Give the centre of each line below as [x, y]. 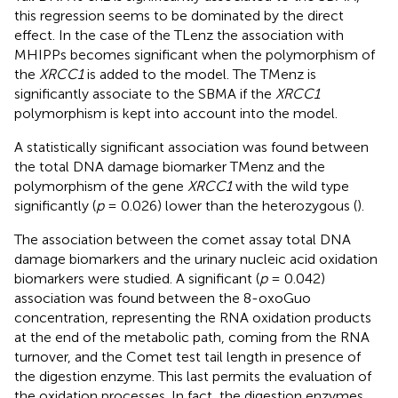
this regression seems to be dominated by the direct [179, 16]
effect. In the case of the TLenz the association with [179, 36]
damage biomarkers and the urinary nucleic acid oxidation [196, 259]
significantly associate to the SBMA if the [145, 94]
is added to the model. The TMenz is [200, 75]
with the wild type [291, 187]
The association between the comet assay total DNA [183, 240]
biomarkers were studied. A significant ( [137, 279]
